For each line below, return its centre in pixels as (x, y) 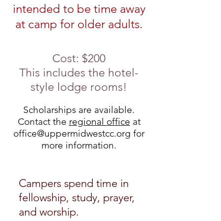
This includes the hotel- (79, 73)
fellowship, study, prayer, (77, 198)
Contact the (43, 122)
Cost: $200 (79, 58)
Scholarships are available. (79, 110)
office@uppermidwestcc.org (72, 133)
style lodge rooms (77, 87)
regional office (99, 122)
